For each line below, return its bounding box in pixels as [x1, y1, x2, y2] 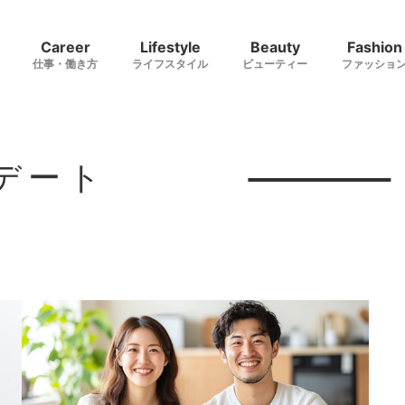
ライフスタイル [132, 57, 208, 71]
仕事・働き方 [33, 57, 98, 71]
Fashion [346, 38, 402, 56]
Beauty [250, 38, 300, 56]
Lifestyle [139, 38, 201, 56]
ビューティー [242, 57, 307, 71]
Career [40, 38, 90, 56]
